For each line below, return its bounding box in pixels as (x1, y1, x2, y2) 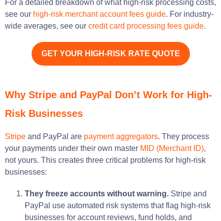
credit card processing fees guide (88, 21, 204, 30)
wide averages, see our (5, 21, 88, 30)
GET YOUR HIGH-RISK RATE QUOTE (41, 49, 180, 58)
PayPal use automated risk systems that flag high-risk (25, 201, 211, 210)
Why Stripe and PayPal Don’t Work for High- (5, 89, 212, 100)
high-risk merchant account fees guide (33, 9, 166, 18)
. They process (158, 132, 209, 141)
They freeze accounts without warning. (25, 189, 171, 198)
